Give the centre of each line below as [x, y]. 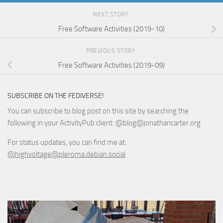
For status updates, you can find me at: [67, 142]
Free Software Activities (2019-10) [111, 29]
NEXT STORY [111, 14]
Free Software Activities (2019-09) [111, 65]
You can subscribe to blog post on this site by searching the [98, 111]
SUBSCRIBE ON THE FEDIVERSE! [56, 96]
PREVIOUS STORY [111, 51]
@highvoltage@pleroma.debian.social [66, 154]
